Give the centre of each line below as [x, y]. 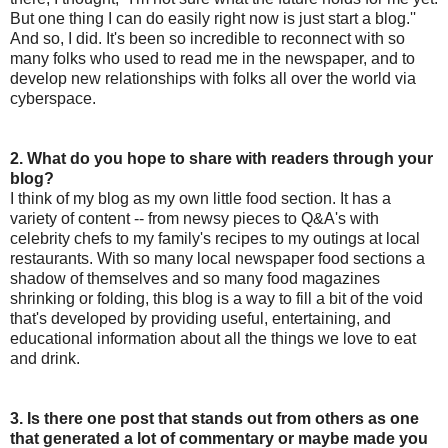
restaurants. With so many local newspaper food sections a [217, 258]
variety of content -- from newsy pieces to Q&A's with [194, 218]
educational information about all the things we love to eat [213, 338]
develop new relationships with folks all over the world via [213, 78]
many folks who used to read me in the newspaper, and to [212, 58]
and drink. [45, 358]
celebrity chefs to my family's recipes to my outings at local [215, 238]
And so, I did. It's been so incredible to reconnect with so [207, 38]
